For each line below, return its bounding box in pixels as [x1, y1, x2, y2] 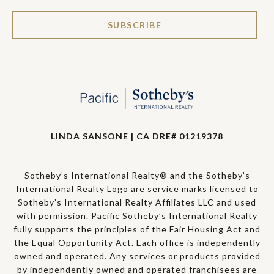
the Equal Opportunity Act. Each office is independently [13, 237, 261, 248]
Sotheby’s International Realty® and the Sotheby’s [24, 170, 250, 181]
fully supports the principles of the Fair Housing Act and [13, 224, 261, 235]
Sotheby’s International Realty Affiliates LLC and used [18, 197, 256, 208]
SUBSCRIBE [107, 20, 162, 31]
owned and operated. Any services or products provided [13, 251, 261, 262]
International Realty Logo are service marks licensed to [15, 183, 259, 194]
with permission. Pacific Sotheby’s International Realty [17, 210, 257, 221]
